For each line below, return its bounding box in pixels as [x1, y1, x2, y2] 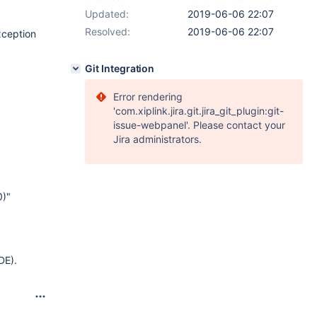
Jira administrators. [113, 133, 202, 145]
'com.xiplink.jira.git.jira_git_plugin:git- [113, 105, 284, 117]
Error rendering [113, 91, 183, 103]
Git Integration [85, 62, 155, 74]
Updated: [85, 8, 129, 20]
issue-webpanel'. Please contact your [113, 119, 285, 131]
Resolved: [85, 25, 130, 38]
